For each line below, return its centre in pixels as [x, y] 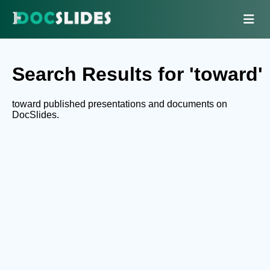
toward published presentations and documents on [120, 104]
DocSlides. [36, 115]
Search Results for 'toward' [137, 74]
